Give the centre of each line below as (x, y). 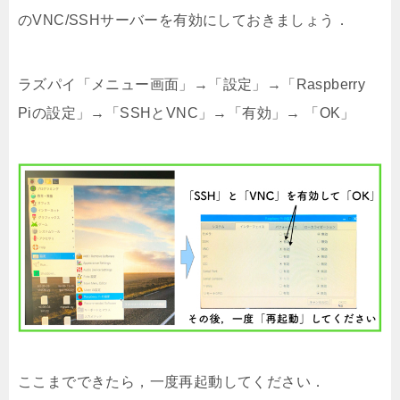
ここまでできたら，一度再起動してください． (172, 382)
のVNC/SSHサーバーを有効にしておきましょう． (183, 21)
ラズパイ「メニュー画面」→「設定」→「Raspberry (192, 85)
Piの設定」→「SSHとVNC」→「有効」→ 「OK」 (187, 113)
